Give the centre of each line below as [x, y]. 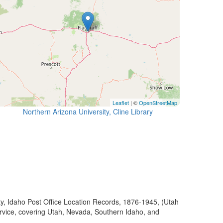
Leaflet [121, 103]
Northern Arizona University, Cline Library [88, 111]
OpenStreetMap [158, 103]
